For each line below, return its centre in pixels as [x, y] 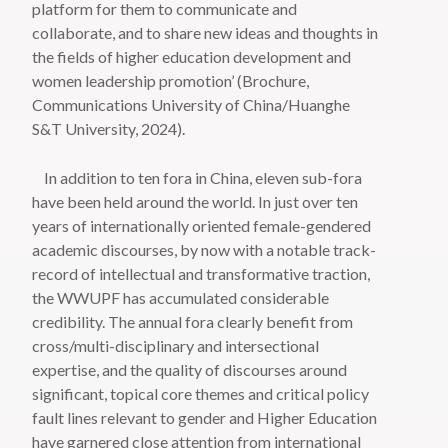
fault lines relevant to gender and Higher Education [205, 418]
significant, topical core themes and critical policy [201, 394]
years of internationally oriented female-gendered [202, 226]
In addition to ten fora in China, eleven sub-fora [197, 178]
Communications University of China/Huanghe [191, 105]
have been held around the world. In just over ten [195, 202]
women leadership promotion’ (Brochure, [171, 81]
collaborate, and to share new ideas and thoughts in [205, 33]
